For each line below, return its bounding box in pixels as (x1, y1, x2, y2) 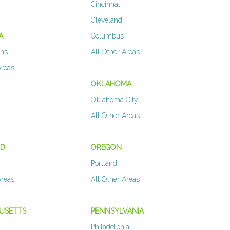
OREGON (90, 143, 122, 152)
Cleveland (90, 16, 122, 25)
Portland (90, 159, 117, 168)
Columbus (90, 32, 124, 41)
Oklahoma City (90, 95, 138, 104)
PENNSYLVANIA (90, 207, 144, 216)
